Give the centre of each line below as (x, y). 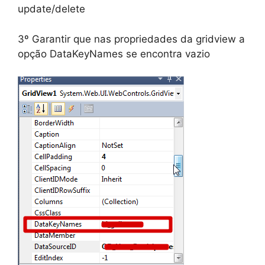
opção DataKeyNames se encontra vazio (114, 54)
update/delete (51, 9)
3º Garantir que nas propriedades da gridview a (131, 39)
